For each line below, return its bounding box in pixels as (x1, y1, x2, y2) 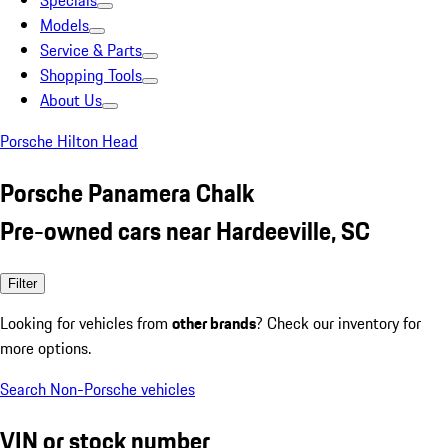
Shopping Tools (40, 63, 142, 87)
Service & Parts (40, 38, 142, 62)
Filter (8, 275, 37, 291)
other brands (172, 310, 256, 335)
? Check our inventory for (256, 310, 421, 335)
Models (40, 13, 89, 37)
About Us (40, 88, 102, 112)
